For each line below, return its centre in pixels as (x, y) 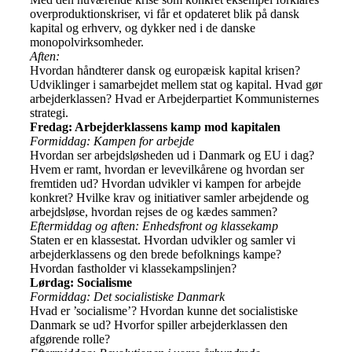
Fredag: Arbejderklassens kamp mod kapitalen (155, 126)
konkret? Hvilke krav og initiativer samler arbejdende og (169, 197)
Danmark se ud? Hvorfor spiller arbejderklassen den (159, 324)
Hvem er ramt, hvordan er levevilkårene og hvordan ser (167, 169)
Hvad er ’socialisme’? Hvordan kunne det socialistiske (164, 310)
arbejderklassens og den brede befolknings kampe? (156, 254)
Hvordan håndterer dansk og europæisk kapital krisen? (165, 70)
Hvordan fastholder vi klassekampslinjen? (133, 268)
